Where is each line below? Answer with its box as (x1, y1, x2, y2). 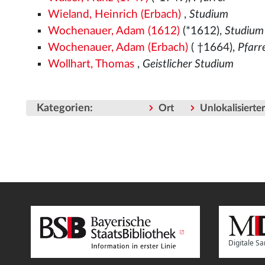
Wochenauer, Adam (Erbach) (48, 41, 189, 53)
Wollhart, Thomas (48, 58, 135, 70)
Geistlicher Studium (143, 58, 234, 70)
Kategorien (37, 102, 90, 114)
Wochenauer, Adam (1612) (48, 25, 180, 37)
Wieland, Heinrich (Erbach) (48, 8, 182, 20)
